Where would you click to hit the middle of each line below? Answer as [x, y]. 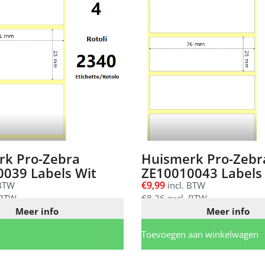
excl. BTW [186, 198]
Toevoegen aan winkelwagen [200, 235]
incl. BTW [185, 185]
